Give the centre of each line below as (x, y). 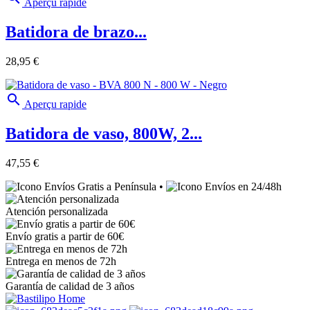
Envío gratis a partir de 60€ (65, 236)
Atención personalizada (57, 211)
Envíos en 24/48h (243, 186)
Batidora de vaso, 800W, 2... (104, 133)
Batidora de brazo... (76, 32)
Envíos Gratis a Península (100, 186)
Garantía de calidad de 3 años (70, 286)
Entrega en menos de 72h (61, 261)
